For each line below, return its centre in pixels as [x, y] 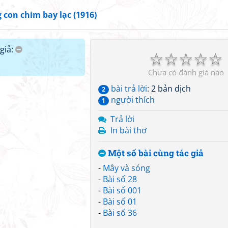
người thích [132, 100]
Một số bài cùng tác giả [155, 153]
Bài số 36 [120, 213]
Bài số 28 [120, 179]
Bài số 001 [122, 190]
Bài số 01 [120, 202]
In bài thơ [129, 130]
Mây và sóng [126, 168]
